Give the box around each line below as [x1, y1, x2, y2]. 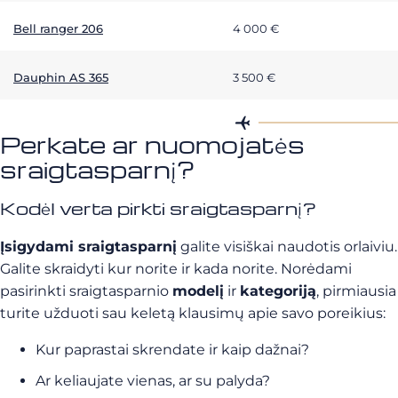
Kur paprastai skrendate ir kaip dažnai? [36, 341, 309, 358]
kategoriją [240, 283, 316, 299]
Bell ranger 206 [13, 21, 103, 36]
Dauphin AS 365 [13, 70, 108, 84]
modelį [172, 283, 224, 299]
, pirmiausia [316, 283, 396, 299]
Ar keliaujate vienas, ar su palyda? [36, 372, 270, 389]
